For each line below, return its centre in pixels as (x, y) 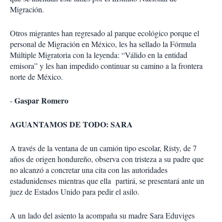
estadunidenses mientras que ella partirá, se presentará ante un (107, 181)
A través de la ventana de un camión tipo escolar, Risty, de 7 (103, 148)
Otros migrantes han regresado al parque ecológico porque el (105, 33)
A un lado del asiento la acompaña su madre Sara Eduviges (102, 216)
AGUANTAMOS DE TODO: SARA (71, 124)
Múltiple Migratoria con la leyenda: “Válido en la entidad (99, 55)
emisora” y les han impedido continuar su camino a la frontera (106, 66)
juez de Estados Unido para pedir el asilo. (75, 192)
